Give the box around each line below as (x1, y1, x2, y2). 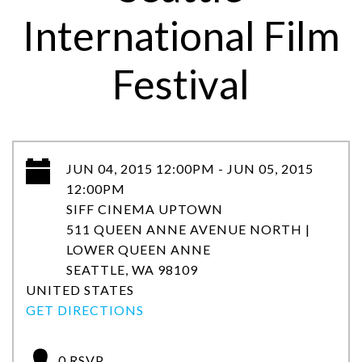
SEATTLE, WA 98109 (66, 262, 198, 277)
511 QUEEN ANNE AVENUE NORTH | (66, 221, 310, 237)
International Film (22, 11, 340, 60)
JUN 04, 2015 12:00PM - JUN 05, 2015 (66, 161, 314, 176)
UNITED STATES (26, 282, 134, 297)
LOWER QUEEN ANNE (66, 242, 211, 257)
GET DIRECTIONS (26, 302, 144, 318)
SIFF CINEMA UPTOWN (66, 201, 223, 217)
